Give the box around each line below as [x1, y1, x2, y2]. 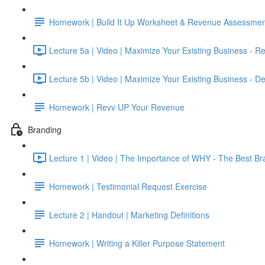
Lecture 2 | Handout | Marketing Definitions [49, 208, 209, 221]
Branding [28, 123, 62, 135]
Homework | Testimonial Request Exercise [49, 180, 207, 192]
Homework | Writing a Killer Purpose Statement [49, 237, 225, 249]
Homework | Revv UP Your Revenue [49, 101, 185, 113]
